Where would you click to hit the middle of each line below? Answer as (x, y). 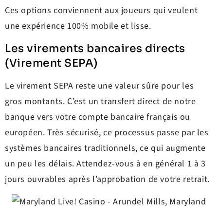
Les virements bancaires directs (95, 48)
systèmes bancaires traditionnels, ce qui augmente (105, 148)
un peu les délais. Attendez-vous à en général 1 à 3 (105, 163)
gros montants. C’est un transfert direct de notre (100, 101)
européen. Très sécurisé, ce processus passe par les (107, 132)
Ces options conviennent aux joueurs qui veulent (101, 11)
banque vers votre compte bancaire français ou (98, 117)
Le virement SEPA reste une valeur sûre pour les (100, 86)
